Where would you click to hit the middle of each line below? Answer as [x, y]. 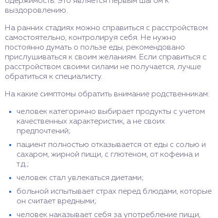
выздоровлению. [36, 11]
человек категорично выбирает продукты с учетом [111, 112]
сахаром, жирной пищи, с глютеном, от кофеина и [108, 155]
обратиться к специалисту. [54, 77]
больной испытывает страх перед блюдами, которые [114, 192]
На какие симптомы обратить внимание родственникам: [107, 94]
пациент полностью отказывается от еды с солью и [111, 145]
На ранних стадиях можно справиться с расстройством [106, 28]
